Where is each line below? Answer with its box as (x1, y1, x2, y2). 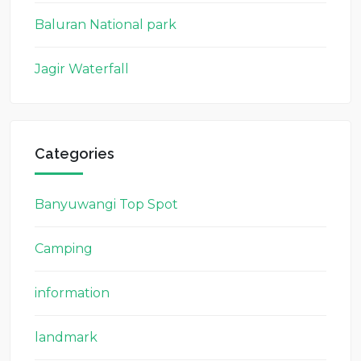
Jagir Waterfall (35, 61, 129, 77)
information (35, 285, 110, 301)
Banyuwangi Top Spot (35, 197, 178, 212)
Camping (35, 241, 93, 256)
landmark (35, 330, 98, 345)
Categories (35, 145, 114, 162)
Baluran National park (35, 17, 176, 32)
